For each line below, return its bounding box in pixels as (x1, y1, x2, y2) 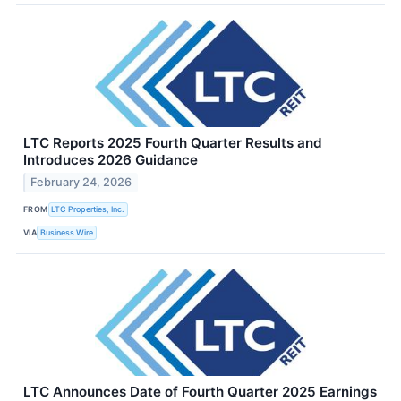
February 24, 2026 (30, 175, 132, 190)
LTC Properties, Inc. (51, 203, 125, 214)
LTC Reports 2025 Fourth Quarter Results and (23, 133, 322, 151)
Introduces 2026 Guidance (23, 150, 198, 168)
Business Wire (40, 226, 94, 237)
